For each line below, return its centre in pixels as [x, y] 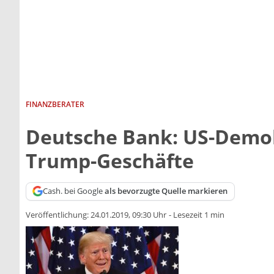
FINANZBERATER [55, 104]
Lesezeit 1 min [199, 215]
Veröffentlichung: [58, 215]
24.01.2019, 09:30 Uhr [128, 215]
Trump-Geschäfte [110, 160]
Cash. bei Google [74, 191]
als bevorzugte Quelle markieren [166, 191]
